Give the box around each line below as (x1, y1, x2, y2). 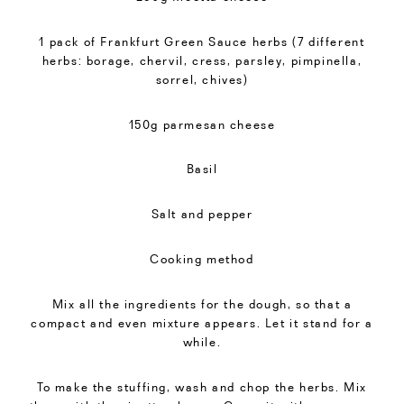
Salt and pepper (151, 207, 253, 222)
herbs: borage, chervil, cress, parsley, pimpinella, (41, 52, 363, 68)
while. (182, 334, 222, 349)
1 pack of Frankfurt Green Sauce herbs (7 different (39, 33, 365, 49)
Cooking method (150, 251, 254, 266)
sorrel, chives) (155, 71, 249, 87)
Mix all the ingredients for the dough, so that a (51, 296, 353, 311)
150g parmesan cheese (128, 116, 276, 132)
